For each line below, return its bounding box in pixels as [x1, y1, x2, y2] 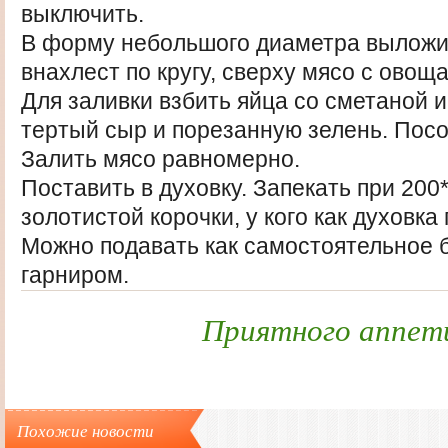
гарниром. [21, 262, 129, 288]
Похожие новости [17, 419, 154, 442]
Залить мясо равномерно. [21, 146, 300, 172]
